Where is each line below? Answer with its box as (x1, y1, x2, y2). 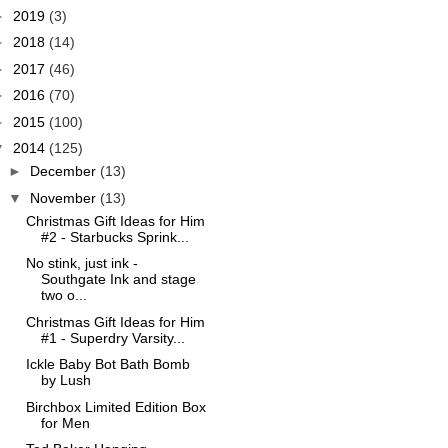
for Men (40, 414, 90, 431)
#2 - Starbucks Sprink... (40, 228, 189, 245)
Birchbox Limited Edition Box (25, 398, 206, 415)
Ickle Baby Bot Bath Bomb (25, 356, 190, 372)
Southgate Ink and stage (40, 271, 196, 287)
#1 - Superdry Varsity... (40, 329, 185, 346)
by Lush (40, 372, 91, 388)
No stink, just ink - (25, 255, 138, 271)
